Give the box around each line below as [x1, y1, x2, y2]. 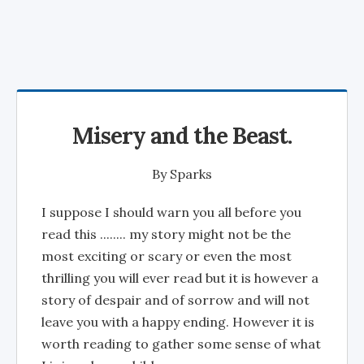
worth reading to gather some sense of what [41, 336, 321, 352]
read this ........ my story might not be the [41, 226, 291, 242]
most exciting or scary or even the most [41, 248, 292, 264]
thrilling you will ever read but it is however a [41, 270, 318, 286]
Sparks [170, 166, 212, 182]
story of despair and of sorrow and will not [41, 292, 310, 308]
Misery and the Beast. [72, 121, 292, 150]
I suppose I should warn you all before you [41, 204, 301, 220]
